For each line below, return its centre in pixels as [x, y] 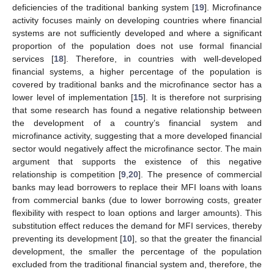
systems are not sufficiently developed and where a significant [137, 33]
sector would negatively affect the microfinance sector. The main [137, 148]
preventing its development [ [68, 238]
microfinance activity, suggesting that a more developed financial [137, 135]
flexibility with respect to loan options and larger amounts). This [137, 213]
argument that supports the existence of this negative [137, 161]
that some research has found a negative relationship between [137, 110]
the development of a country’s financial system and [137, 123]
